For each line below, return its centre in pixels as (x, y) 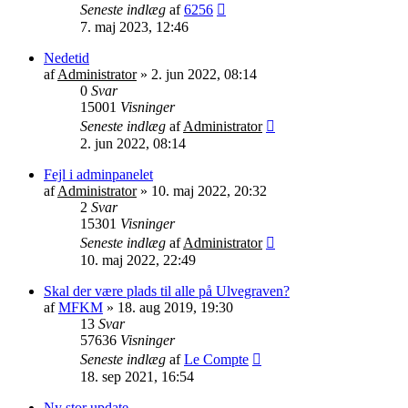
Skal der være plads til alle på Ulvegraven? (167, 291)
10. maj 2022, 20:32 (209, 190)
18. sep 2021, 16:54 (137, 376)
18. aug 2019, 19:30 (175, 307)
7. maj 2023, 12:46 (134, 26)
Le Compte (216, 359)
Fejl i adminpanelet (98, 174)
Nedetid (66, 57)
